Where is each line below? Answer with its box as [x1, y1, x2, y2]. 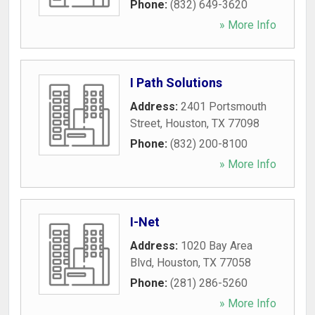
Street [130, 117, 160, 130]
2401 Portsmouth [181, 100, 266, 113]
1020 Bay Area [181, 239, 252, 252]
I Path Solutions [130, 75, 222, 90]
